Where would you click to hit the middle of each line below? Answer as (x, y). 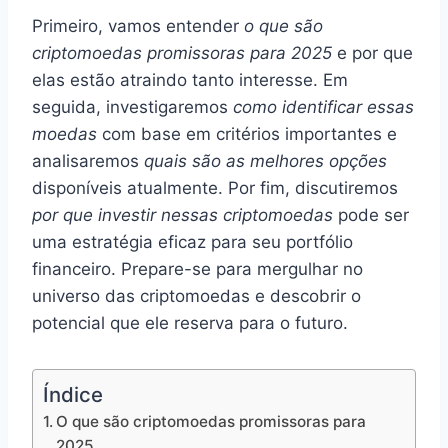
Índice (73, 394)
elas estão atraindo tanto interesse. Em (190, 79)
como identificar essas (323, 106)
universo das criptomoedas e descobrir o (196, 295)
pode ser (371, 214)
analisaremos (88, 160)
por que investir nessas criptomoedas (182, 214)
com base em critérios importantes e (247, 133)
